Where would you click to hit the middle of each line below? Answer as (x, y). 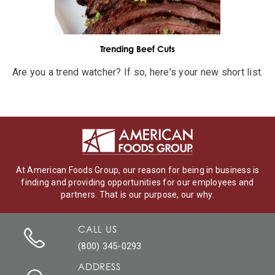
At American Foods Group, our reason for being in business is (137, 170)
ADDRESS (99, 266)
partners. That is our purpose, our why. (137, 194)
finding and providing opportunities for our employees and (137, 182)
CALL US (98, 229)
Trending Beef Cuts (137, 49)
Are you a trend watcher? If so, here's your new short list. (137, 72)
